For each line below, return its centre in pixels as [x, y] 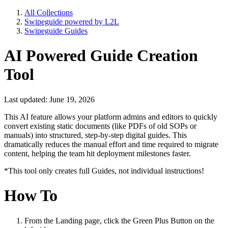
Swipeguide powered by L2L [72, 22]
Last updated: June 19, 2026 [49, 99]
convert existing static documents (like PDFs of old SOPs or [100, 126]
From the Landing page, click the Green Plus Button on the [119, 220]
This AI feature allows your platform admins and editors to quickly [111, 117]
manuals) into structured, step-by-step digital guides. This [95, 135]
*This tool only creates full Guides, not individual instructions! [104, 170]
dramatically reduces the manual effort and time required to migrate [111, 144]
